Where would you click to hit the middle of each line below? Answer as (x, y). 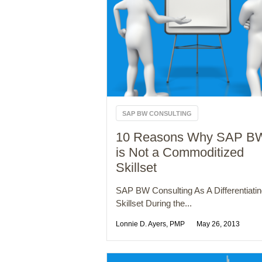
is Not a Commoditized (180, 153)
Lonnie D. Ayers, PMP (150, 224)
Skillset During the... (154, 204)
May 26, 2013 (218, 224)
